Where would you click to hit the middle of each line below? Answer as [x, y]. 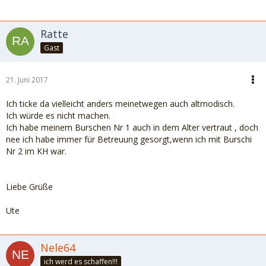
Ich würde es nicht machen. [58, 115]
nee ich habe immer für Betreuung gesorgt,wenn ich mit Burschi [129, 139]
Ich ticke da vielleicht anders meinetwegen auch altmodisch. [120, 104]
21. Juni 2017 [27, 80]
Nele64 [58, 248]
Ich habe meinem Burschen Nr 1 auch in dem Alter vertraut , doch [132, 127]
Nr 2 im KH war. [36, 151]
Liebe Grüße [29, 187]
